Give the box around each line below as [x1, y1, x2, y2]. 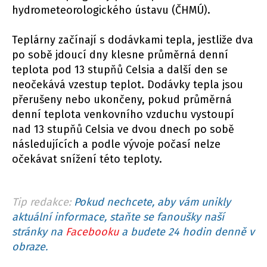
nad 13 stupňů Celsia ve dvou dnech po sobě [12, 123, 234, 136]
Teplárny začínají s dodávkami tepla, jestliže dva [12, 33, 253, 47]
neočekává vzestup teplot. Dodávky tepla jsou [12, 78, 243, 92]
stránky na [12, 225, 66, 239]
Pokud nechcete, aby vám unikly [74, 195, 231, 209]
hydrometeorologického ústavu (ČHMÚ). [12, 4, 210, 17]
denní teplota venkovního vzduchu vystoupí [12, 108, 234, 122]
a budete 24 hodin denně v [119, 225, 254, 239]
